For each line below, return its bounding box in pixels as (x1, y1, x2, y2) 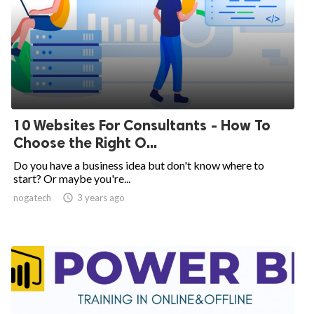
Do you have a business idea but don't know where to (13, 158, 264, 172)
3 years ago (77, 192, 125, 203)
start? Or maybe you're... (13, 172, 130, 185)
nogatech (13, 192, 51, 203)
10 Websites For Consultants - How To (13, 116, 271, 134)
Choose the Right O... (13, 134, 157, 151)
